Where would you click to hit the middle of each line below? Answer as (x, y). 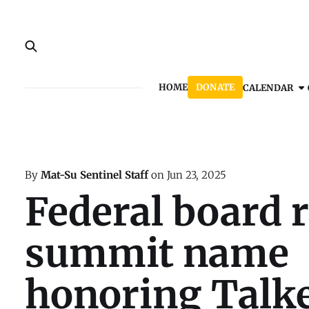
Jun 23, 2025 (197, 175)
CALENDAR (268, 88)
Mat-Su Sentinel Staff (94, 175)
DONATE (215, 87)
